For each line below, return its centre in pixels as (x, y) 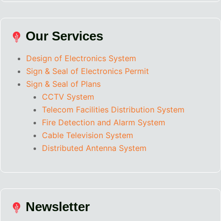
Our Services (63, 36)
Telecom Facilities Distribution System (113, 110)
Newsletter (56, 207)
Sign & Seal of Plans (63, 84)
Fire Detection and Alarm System (104, 123)
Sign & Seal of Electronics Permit (88, 71)
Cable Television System (88, 135)
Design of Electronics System (81, 58)
